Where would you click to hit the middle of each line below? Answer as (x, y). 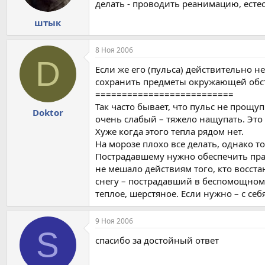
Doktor (48, 113)
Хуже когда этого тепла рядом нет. (169, 131)
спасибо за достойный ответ (157, 240)
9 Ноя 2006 (114, 221)
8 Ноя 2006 (114, 50)
